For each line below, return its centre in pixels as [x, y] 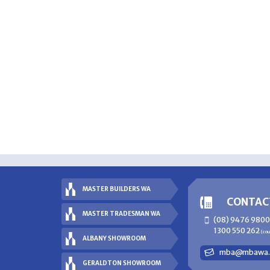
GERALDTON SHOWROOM [122, 263]
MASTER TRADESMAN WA [121, 214]
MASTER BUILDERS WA [117, 189]
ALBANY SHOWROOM [114, 238]
